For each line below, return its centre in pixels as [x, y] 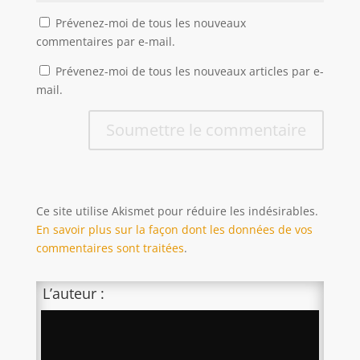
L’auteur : [73, 293]
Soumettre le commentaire [207, 129]
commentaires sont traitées [110, 247]
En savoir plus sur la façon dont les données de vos [174, 229]
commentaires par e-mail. [105, 41]
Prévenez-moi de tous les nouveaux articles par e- [189, 71]
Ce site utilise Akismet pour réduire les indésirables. [177, 211]
